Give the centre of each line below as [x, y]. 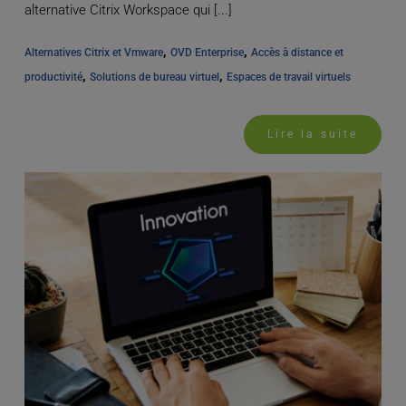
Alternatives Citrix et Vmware [93, 53]
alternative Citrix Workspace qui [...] [128, 10]
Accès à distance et [297, 53]
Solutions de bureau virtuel [154, 77]
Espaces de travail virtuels [288, 77]
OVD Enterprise [207, 53]
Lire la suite [313, 135]
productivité [53, 77]
